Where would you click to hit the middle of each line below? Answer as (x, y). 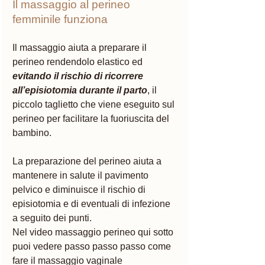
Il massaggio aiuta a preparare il (81, 48)
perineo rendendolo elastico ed (79, 62)
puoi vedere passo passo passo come (93, 247)
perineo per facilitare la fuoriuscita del (92, 119)
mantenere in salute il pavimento (82, 176)
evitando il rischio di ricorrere (79, 76)
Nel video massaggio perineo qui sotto (94, 232)
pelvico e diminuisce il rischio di (80, 190)
